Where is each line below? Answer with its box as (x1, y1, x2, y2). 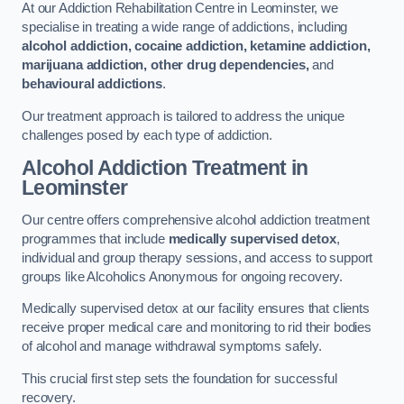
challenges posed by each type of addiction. (22, 127, 276, 142)
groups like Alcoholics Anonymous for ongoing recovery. (22, 269, 344, 284)
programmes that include (22, 231, 169, 246)
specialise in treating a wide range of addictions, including (22, 20, 348, 35)
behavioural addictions (22, 77, 162, 92)
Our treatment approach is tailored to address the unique (22, 108, 344, 124)
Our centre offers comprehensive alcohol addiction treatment (22, 212, 370, 227)
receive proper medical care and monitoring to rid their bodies (22, 320, 372, 335)
